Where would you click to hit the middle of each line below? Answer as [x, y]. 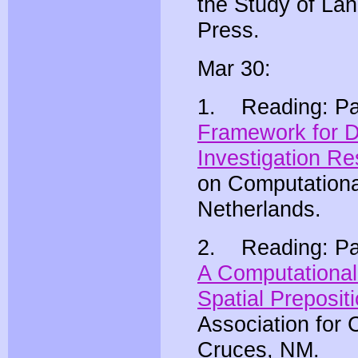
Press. [229, 30]
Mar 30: [234, 69]
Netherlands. [259, 209]
